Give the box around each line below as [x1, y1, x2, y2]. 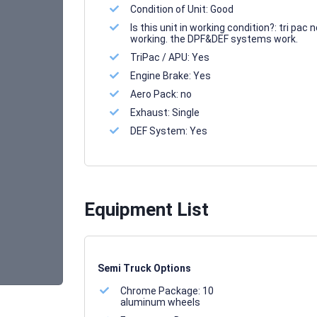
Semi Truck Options [97, 263, 191, 274]
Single [172, 107, 200, 118]
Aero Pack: [130, 88, 180, 100]
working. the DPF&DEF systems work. [130, 33, 298, 45]
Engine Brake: [130, 70, 193, 81]
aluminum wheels [120, 296, 200, 308]
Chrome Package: [120, 285, 202, 296]
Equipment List [83, 199, 209, 220]
